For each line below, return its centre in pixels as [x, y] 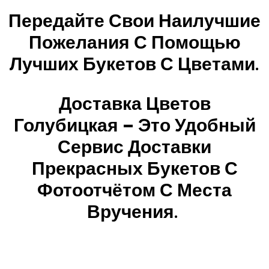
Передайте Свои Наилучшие [134, 20]
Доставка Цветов [134, 103]
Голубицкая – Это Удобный [134, 125]
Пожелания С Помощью [134, 42]
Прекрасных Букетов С [134, 168]
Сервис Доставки [134, 147]
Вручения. [134, 211]
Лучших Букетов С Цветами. [134, 64]
